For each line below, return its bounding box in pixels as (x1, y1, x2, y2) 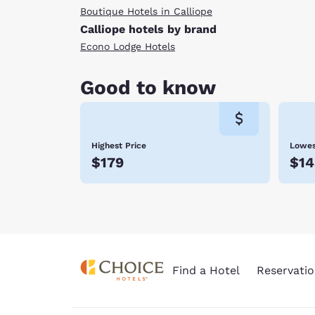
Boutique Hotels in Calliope (80, 5, 212, 17)
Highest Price (91, 140, 146, 150)
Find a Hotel (172, 264, 240, 277)
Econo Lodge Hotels (80, 41, 175, 53)
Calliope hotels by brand (80, 22, 217, 37)
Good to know (80, 75, 216, 99)
